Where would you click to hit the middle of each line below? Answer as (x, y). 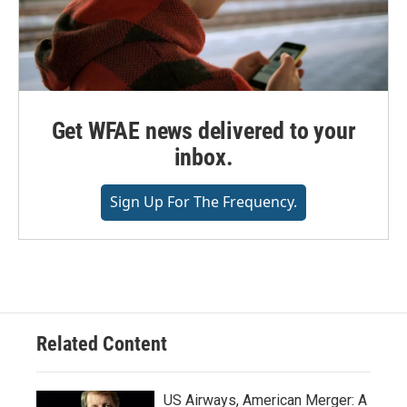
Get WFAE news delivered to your (203, 130)
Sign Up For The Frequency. (203, 201)
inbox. (203, 157)
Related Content (102, 343)
